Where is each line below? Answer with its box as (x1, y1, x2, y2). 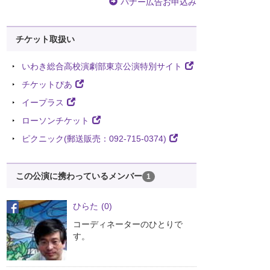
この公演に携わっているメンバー (16, 171, 142, 181)
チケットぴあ (22, 80, 72, 90)
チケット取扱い (16, 34, 75, 45)
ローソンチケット (22, 116, 89, 126)
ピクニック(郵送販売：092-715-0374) (22, 134, 166, 144)
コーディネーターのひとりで (73, 219, 183, 230)
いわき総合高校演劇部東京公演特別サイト (22, 61, 182, 72)
